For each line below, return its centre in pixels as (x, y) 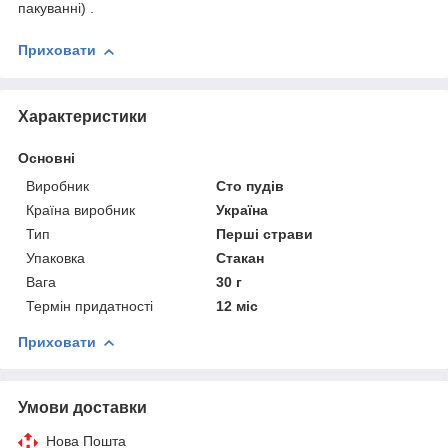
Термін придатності (89, 305)
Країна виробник (80, 209)
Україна (242, 209)
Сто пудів (250, 185)
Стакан (240, 257)
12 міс (237, 305)
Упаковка (55, 257)
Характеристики (82, 116)
